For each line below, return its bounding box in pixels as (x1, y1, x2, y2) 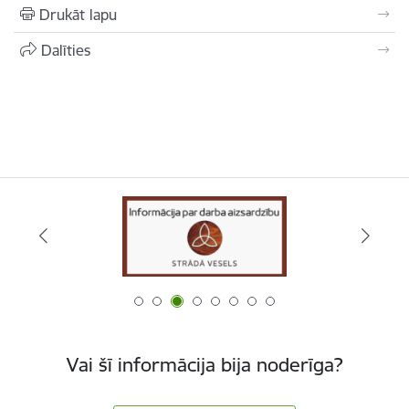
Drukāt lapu (39, 5, 117, 24)
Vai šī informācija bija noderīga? (67, 352, 342, 377)
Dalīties (41, 41, 90, 59)
